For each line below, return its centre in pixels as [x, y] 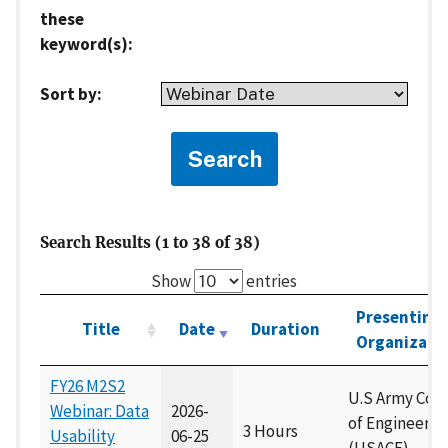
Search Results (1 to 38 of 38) [150, 243]
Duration [285, 329]
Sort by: [71, 94]
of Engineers [392, 423]
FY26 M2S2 [87, 386]
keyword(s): [86, 44]
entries [270, 281]
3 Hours [270, 431]
